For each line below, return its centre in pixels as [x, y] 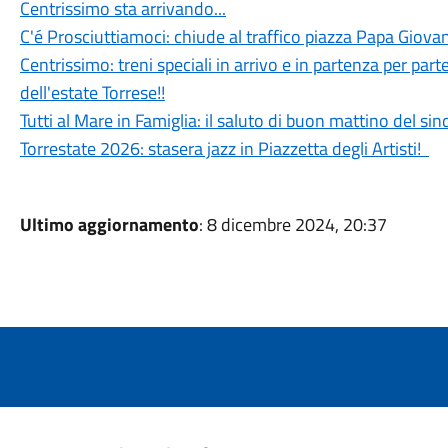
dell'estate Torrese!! [92, 92]
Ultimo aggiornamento [109, 224]
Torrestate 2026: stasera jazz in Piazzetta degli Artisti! [224, 148]
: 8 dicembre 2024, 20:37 [292, 224]
